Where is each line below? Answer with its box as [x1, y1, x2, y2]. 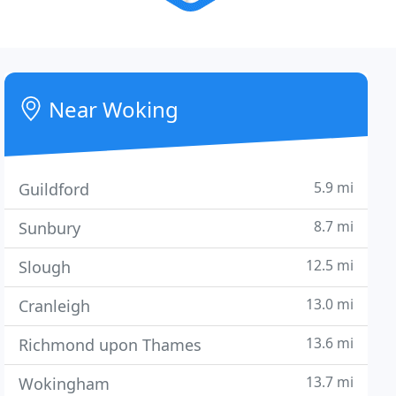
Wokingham [19, 373, 110, 394]
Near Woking [43, 95, 179, 124]
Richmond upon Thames [19, 334, 202, 355]
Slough [19, 256, 72, 278]
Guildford [19, 179, 90, 200]
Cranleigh [19, 295, 91, 316]
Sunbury [19, 217, 81, 239]
